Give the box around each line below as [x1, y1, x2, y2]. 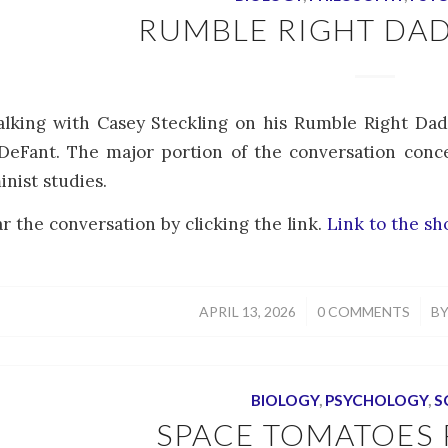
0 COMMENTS [317, 302, 410, 320]
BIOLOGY [250, 390, 319, 409]
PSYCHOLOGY [324, 390, 428, 409]
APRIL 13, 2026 [199, 302, 296, 320]
